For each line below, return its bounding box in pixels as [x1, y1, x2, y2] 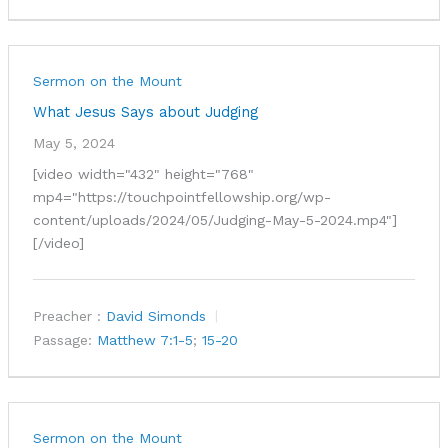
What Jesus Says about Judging [32, 103, 258, 122]
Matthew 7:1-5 [96, 332, 193, 349]
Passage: [32, 332, 92, 349]
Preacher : [32, 308, 101, 325]
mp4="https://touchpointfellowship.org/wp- [32, 189, 331, 206]
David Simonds [105, 308, 206, 325]
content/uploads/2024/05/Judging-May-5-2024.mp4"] [32, 212, 397, 229]
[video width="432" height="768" [32, 166, 254, 183]
